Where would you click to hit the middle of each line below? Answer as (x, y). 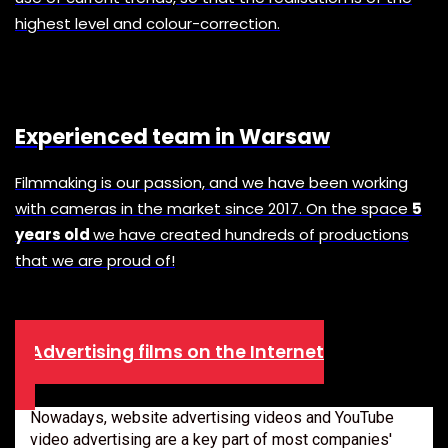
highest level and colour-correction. (147, 23)
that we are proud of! (95, 260)
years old (54, 234)
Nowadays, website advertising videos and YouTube (212, 417)
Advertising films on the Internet (177, 351)
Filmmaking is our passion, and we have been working (211, 182)
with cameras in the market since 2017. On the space (213, 208)
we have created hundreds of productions (251, 234)
